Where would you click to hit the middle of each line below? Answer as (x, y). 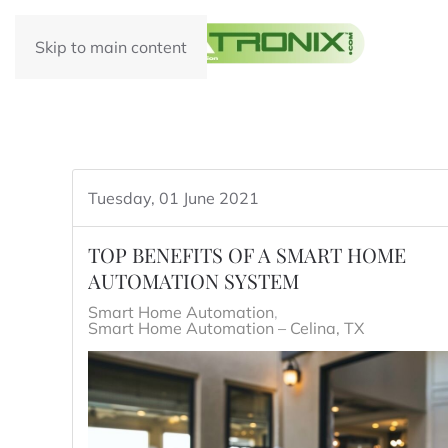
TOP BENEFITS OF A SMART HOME (247, 254)
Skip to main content (111, 47)
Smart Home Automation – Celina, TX (226, 328)
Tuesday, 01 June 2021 (173, 198)
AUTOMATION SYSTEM (193, 280)
